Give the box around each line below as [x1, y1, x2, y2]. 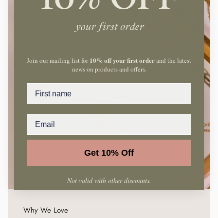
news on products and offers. [72, 65, 146, 74]
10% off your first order [90, 55, 155, 65]
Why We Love [23, 205, 68, 216]
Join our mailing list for [27, 56, 90, 65]
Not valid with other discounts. [67, 176, 151, 185]
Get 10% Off [84, 148, 134, 158]
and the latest [155, 56, 191, 65]
